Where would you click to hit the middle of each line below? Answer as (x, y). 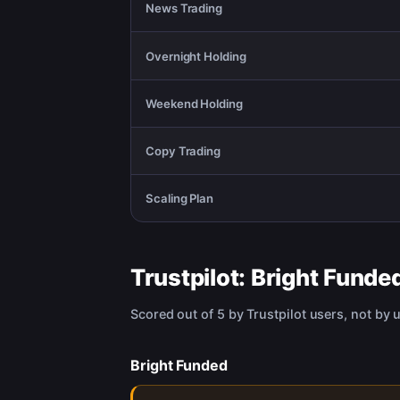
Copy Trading (183, 150)
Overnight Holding (196, 56)
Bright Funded (179, 366)
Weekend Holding (194, 103)
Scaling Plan (180, 199)
